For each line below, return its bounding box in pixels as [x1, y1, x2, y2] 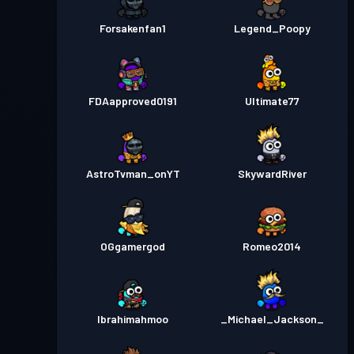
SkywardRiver [237, 167, 307, 181]
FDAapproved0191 [88, 94, 177, 108]
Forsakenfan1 [100, 21, 166, 36]
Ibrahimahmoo [97, 312, 168, 326]
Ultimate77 [244, 94, 299, 108]
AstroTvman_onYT [85, 167, 180, 181]
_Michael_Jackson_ [220, 312, 324, 326]
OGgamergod [100, 239, 165, 254]
